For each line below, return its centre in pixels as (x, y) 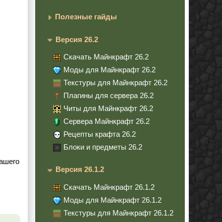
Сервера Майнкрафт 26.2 (107, 121)
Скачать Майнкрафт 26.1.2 (109, 187)
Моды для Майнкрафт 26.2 (110, 70)
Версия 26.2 (77, 39)
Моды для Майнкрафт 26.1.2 (112, 200)
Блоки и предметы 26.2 (103, 147)
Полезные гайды (86, 17)
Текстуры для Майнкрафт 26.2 (115, 83)
